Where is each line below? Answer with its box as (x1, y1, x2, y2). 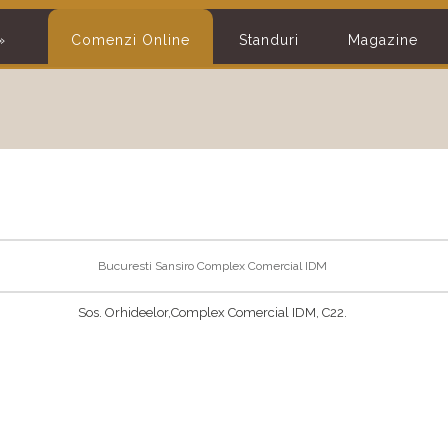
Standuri (238, 32, 299, 48)
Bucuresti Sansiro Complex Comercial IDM (97, 259, 327, 273)
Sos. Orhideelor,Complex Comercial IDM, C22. (77, 305, 347, 321)
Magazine (347, 32, 418, 48)
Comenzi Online (70, 32, 190, 48)
